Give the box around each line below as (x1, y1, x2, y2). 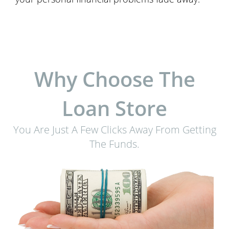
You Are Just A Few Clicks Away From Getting (13, 123, 216, 136)
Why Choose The (34, 65, 195, 93)
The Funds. (89, 137, 140, 151)
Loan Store (62, 94, 167, 122)
